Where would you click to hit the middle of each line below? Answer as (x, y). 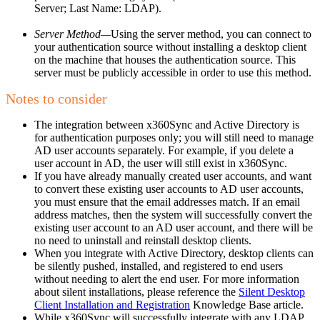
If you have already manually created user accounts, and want (173, 176)
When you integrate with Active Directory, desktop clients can (174, 253)
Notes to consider (56, 98)
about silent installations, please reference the (136, 291)
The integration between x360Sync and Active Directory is (167, 124)
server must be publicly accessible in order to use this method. (173, 72)
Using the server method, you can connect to (211, 34)
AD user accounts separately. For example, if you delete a (164, 150)
